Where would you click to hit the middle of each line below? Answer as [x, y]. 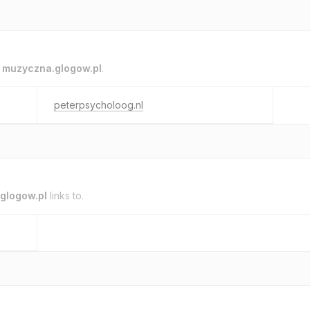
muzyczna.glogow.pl [52, 68]
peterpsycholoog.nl [99, 105]
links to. [65, 195]
